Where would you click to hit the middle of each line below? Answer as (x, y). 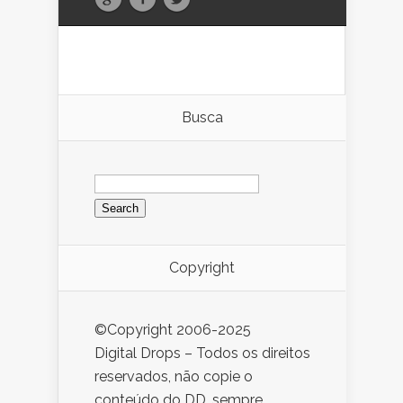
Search (116, 175)
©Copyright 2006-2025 (173, 330)
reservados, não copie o (174, 377)
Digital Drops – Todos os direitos (202, 354)
